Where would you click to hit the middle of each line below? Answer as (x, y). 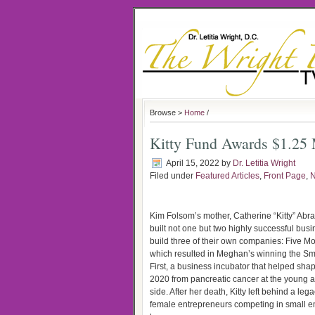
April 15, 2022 (193, 163)
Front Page (285, 176)
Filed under (173, 176)
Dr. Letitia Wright (264, 163)
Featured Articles (227, 176)
